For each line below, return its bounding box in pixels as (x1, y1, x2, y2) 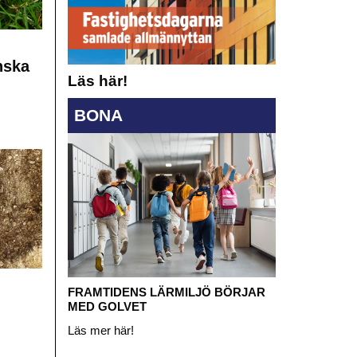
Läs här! (67, 73, 127, 90)
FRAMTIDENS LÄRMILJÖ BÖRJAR (67, 285, 265, 300)
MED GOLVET (67, 300, 147, 314)
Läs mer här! (67, 324, 134, 338)
